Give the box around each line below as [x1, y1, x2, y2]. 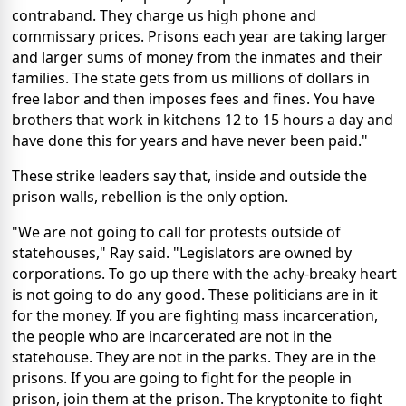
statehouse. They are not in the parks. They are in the [12, 347, 376, 368]
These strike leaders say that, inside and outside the [12, 166, 367, 187]
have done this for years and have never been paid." [12, 130, 368, 151]
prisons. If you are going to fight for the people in [12, 368, 352, 389]
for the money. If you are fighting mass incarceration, [12, 305, 378, 326]
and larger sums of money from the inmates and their [12, 47, 382, 68]
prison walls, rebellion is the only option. [12, 187, 288, 208]
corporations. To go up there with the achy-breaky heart [12, 264, 397, 285]
